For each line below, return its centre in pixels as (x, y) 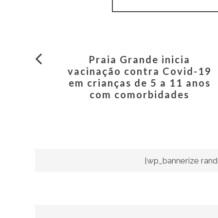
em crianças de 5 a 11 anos (139, 83)
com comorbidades (139, 95)
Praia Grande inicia (139, 60)
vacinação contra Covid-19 (139, 71)
